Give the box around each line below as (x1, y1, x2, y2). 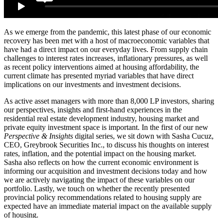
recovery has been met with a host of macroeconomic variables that (4, 36, 209, 45)
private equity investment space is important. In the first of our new (4, 123, 208, 132)
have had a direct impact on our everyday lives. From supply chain (4, 45, 208, 54)
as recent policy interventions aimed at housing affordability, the (4, 63, 199, 72)
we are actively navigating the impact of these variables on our (4, 176, 195, 184)
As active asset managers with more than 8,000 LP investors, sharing (4, 97, 214, 106)
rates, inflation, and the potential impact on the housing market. (4, 149, 196, 158)
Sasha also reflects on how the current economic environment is (4, 158, 199, 167)
